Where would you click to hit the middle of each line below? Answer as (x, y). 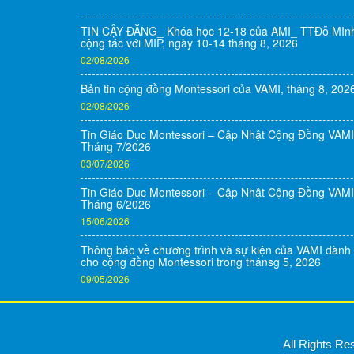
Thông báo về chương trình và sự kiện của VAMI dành (216, 250)
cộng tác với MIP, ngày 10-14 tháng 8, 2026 (189, 43)
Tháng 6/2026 (116, 204)
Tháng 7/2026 (116, 146)
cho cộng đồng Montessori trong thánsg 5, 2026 (201, 262)
